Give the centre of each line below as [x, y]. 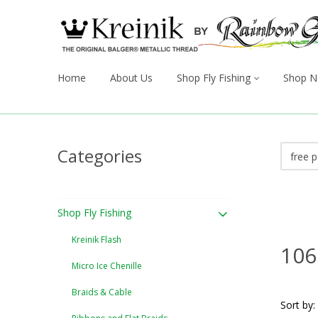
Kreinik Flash [97, 240]
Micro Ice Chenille [107, 266]
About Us [131, 78]
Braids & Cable [102, 292]
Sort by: [297, 305]
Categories [100, 156]
